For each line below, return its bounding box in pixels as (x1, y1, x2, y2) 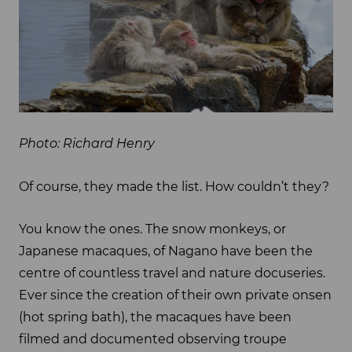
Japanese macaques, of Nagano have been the (19, 243, 313, 258)
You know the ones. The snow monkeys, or (19, 221, 286, 236)
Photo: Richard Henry (19, 136, 155, 152)
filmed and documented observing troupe (19, 331, 287, 346)
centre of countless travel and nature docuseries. (19, 265, 325, 280)
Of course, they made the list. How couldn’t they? (19, 178, 329, 194)
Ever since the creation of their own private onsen (19, 287, 332, 302)
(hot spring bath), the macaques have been (19, 309, 291, 324)
